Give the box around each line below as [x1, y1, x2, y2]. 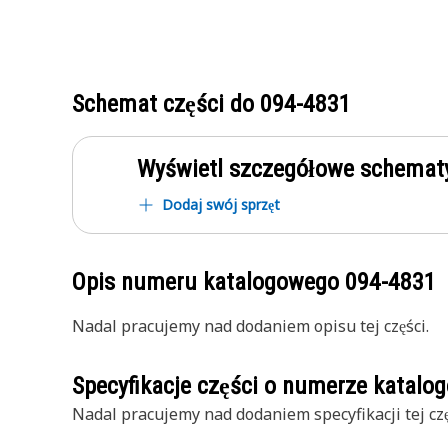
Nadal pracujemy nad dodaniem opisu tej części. [72, 315, 429, 337]
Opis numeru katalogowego [72, 268, 345, 296]
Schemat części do [72, 90, 260, 118]
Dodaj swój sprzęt [162, 195, 280, 214]
